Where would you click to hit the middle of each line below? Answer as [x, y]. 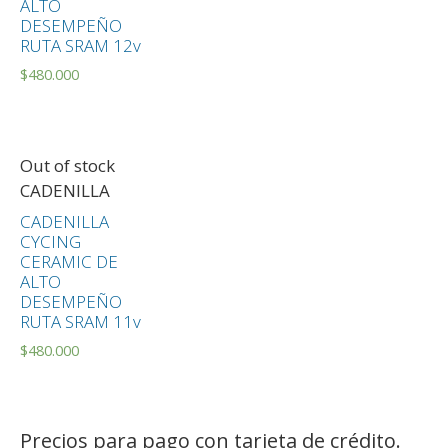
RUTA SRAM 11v [80, 321]
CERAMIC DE [69, 261]
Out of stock [67, 166]
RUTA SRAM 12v [80, 45]
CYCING [50, 241]
